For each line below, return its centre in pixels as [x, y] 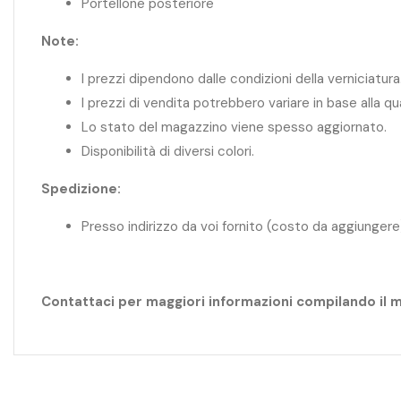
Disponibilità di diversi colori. [168, 151]
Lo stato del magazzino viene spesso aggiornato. [234, 127]
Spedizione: [81, 188]
